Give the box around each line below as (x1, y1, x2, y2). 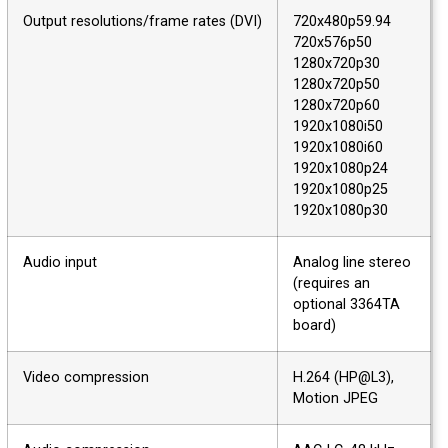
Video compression (38, 369, 164, 387)
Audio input (38, 254, 112, 272)
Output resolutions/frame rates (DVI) (38, 13, 277, 31)
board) (308, 317, 351, 335)
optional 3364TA (308, 296, 415, 314)
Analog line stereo (308, 254, 426, 272)
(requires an (308, 275, 385, 293)
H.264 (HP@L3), (308, 369, 409, 387)
